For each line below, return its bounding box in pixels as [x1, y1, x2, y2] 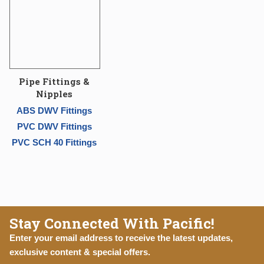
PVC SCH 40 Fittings [12, 137, 97, 147]
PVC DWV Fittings [16, 121, 92, 131]
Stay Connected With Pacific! [9, 214, 214, 233]
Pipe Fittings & [19, 75, 90, 87]
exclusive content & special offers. [9, 247, 150, 257]
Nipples [36, 88, 72, 100]
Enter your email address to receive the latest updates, [9, 233, 233, 243]
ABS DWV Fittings [16, 105, 92, 115]
